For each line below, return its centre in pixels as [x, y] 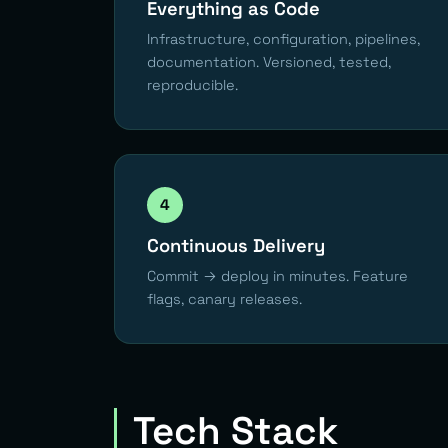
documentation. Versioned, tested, [269, 61]
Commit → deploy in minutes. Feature [277, 275]
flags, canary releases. [224, 298]
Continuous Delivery [236, 245]
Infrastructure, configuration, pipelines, [283, 38]
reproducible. [192, 84]
